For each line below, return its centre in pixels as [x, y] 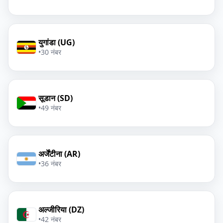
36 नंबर [51, 164]
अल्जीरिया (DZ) [61, 210]
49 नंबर [51, 108]
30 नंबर [51, 52]
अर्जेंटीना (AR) [59, 154]
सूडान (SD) [56, 98]
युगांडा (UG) [56, 42]
